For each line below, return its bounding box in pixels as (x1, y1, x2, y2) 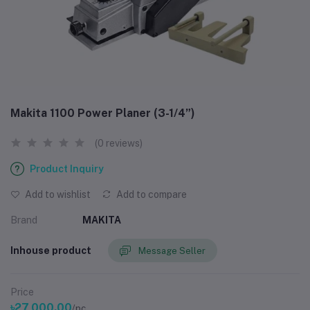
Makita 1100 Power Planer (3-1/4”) (10, 107, 195, 120)
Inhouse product (10, 244, 91, 256)
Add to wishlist (23, 189, 91, 200)
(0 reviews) (95, 138, 143, 149)
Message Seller (138, 245, 206, 256)
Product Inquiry (30, 163, 104, 174)
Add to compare (114, 189, 187, 200)
